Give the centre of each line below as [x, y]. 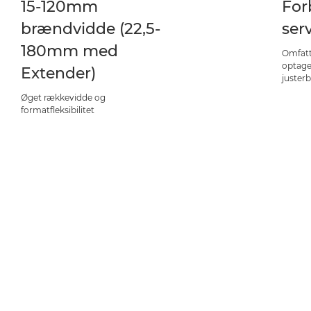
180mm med [70, 51]
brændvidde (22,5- [91, 29]
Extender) [59, 73]
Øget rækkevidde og [64, 98]
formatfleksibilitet [58, 110]
